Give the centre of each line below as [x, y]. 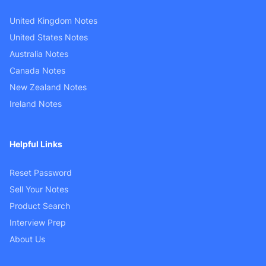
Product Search [40, 205]
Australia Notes [39, 53]
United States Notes [49, 37]
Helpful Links [36, 144]
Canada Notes [37, 70]
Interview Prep [38, 222]
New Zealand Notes [48, 87]
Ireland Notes [36, 103]
